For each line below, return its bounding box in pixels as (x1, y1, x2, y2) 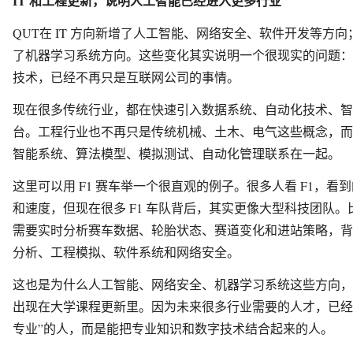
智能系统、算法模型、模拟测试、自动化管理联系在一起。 (13, 144, 340, 162)
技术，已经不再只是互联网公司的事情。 (13, 68, 240, 85)
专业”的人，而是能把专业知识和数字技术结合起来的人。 (13, 319, 333, 336)
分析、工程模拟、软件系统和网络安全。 (13, 243, 240, 260)
